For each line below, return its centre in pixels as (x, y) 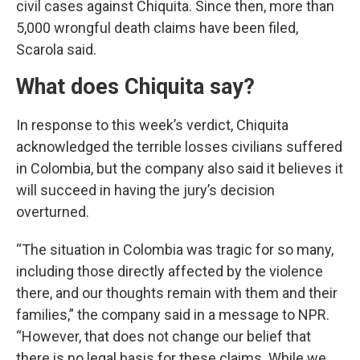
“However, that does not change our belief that (164, 336)
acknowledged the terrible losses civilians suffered (179, 147)
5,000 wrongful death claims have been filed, (157, 28)
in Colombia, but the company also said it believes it (180, 168)
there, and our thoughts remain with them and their (177, 293)
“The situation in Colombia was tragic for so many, (175, 250)
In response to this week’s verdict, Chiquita (152, 125)
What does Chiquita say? (135, 87)
